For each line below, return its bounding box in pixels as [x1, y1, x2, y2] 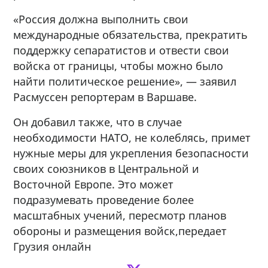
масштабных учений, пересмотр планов [13, 208, 227, 223]
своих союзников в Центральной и [13, 161, 200, 176]
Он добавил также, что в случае [13, 114, 182, 129]
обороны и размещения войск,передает [13, 223, 227, 238]
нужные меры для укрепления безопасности [13, 145, 249, 160]
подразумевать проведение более [13, 192, 194, 207]
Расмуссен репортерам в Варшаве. [13, 89, 197, 104]
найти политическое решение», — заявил [13, 74, 237, 89]
